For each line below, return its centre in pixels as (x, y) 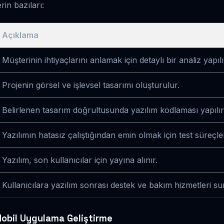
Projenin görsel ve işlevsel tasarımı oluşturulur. (91, 85)
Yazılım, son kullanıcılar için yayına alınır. (80, 160)
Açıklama (20, 35)
